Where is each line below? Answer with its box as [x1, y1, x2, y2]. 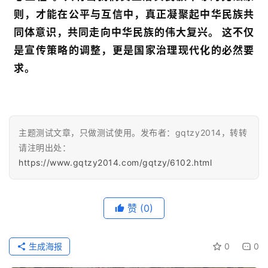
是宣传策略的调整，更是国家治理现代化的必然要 [14, 44, 254, 56]
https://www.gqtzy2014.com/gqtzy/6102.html [19, 157, 212, 167]
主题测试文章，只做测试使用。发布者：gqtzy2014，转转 [19, 127, 248, 138]
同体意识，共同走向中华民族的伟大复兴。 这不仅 [14, 26, 254, 38]
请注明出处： [19, 142, 71, 153]
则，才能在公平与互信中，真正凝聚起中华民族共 [14, 8, 254, 20]
